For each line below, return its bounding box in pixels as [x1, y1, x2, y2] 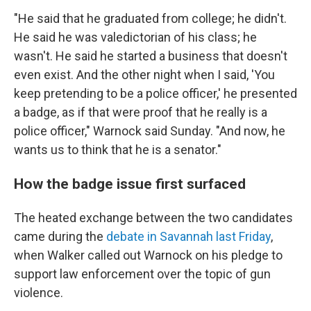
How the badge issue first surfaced [14, 175, 246, 192]
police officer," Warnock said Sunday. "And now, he [14, 124, 285, 138]
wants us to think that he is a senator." [14, 142, 221, 157]
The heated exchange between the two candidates [14, 210, 293, 225]
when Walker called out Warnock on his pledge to [14, 248, 283, 262]
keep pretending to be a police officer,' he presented [14, 86, 297, 101]
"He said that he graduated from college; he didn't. [14, 11, 287, 26]
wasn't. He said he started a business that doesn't [14, 49, 287, 63]
